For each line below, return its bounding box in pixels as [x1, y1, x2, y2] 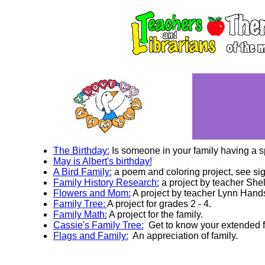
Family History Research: [53, 177, 159, 188]
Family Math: [53, 209, 107, 219]
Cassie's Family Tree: [53, 220, 144, 230]
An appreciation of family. [128, 231, 238, 241]
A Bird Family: [53, 167, 112, 177]
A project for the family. [106, 209, 203, 219]
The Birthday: [53, 146, 109, 156]
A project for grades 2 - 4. [106, 199, 211, 209]
